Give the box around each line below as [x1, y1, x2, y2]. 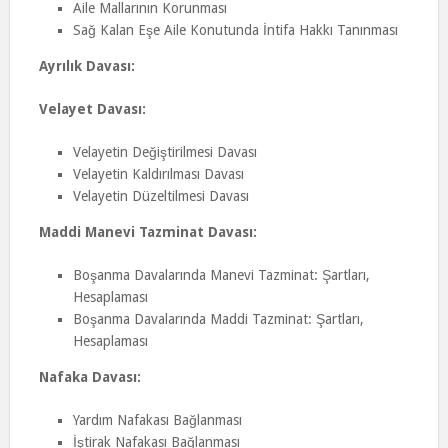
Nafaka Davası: [38, 369, 141, 385]
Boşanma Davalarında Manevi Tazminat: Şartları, [72, 267, 370, 283]
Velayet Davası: [38, 101, 146, 117]
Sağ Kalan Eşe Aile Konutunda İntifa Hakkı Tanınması [72, 22, 398, 38]
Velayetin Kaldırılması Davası [72, 166, 244, 182]
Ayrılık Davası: [38, 58, 135, 74]
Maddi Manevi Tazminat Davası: [38, 224, 257, 240]
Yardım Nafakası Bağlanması [72, 412, 242, 428]
